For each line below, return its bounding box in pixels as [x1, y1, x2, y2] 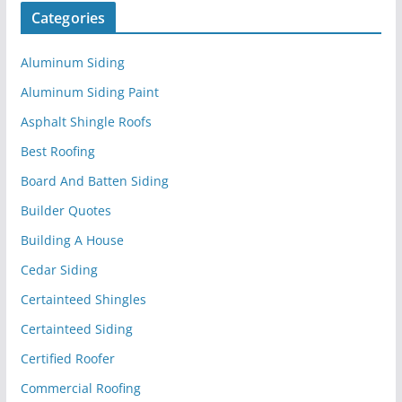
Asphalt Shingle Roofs [20, 112, 152, 130]
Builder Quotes [20, 201, 111, 219]
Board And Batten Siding [20, 171, 169, 189]
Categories [31, 7, 106, 28]
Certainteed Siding [20, 319, 133, 337]
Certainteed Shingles [20, 290, 146, 308]
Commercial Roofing [20, 379, 141, 397]
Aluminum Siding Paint [20, 83, 159, 100]
